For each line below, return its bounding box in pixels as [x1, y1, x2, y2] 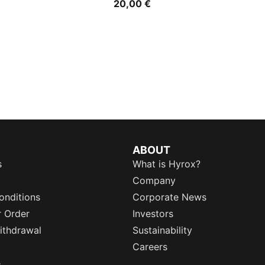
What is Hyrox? [132, 158, 201, 170]
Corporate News [132, 191, 206, 203]
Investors [132, 208, 173, 219]
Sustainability [132, 224, 192, 236]
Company [132, 174, 176, 186]
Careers [132, 241, 167, 253]
